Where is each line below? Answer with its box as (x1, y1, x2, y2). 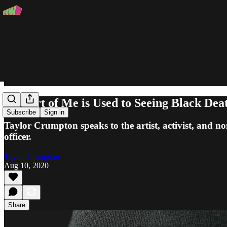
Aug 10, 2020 (4, 161, 49, 170)
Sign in (44, 108, 64, 117)
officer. (4, 131, 31, 142)
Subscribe (7, 108, 36, 117)
